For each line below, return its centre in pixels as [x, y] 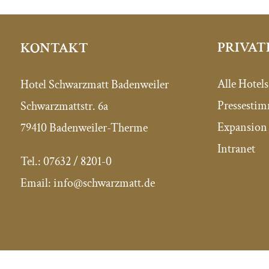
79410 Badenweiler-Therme [84, 128]
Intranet [237, 149]
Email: [37, 183]
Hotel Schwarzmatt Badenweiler [94, 84]
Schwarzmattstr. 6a [64, 106]
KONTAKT [54, 47]
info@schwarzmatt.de [104, 183]
